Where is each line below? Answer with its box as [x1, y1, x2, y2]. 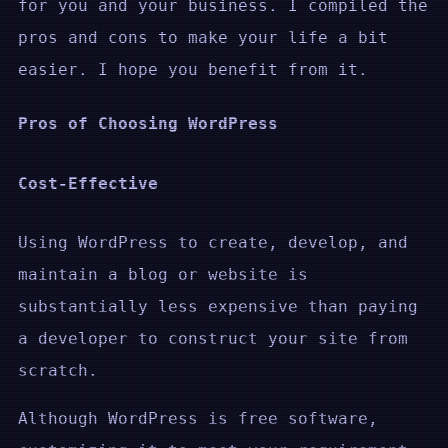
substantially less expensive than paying [18, 297, 418, 317]
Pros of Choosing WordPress [18, 114, 278, 134]
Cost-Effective [18, 173, 158, 193]
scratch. [18, 361, 98, 381]
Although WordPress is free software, [18, 409, 378, 429]
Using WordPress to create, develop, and [18, 233, 408, 253]
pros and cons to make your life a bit [18, 28, 388, 48]
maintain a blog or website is [18, 265, 308, 285]
